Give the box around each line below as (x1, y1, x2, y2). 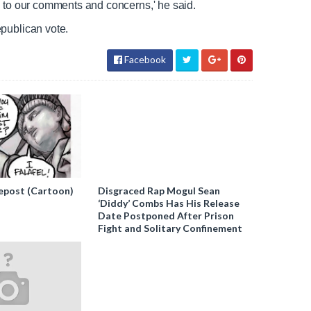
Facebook (122, 53, 166, 65)
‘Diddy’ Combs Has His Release (98, 197, 240, 209)
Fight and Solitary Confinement (98, 222, 243, 234)
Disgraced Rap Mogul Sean (98, 185, 221, 196)
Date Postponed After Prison (98, 210, 235, 221)
